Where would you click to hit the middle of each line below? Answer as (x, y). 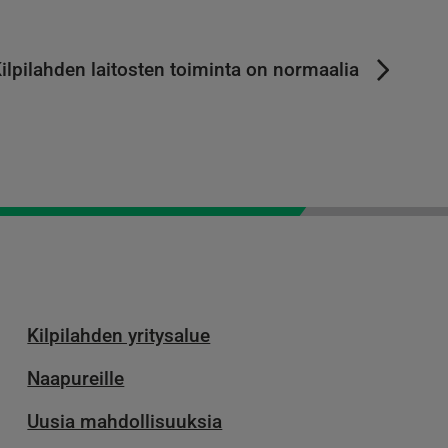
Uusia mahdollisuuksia (125, 421)
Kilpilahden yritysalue (119, 336)
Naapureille (76, 379)
